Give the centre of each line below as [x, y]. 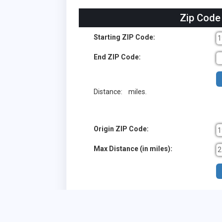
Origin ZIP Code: [121, 129]
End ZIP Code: [117, 57]
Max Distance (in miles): [133, 148]
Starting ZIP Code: [125, 37]
